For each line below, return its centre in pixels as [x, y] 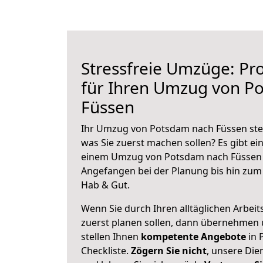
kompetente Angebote [193, 237]
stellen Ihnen [111, 237]
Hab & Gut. [105, 185]
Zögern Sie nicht [169, 251]
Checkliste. [106, 251]
